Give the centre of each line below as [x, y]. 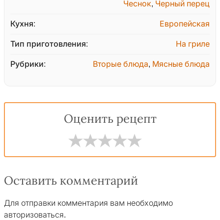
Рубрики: [28, 64]
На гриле [193, 44]
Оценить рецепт [110, 119]
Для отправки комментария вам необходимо [88, 203]
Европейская [185, 24]
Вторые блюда [121, 64]
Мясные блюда [181, 64]
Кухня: [23, 24]
